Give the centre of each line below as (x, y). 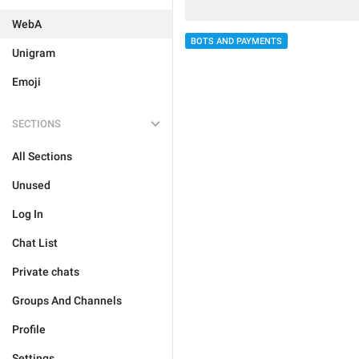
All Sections (42, 156)
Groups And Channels (67, 301)
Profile (29, 329)
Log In (28, 214)
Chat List (35, 243)
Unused (31, 185)
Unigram (34, 53)
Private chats (46, 272)
